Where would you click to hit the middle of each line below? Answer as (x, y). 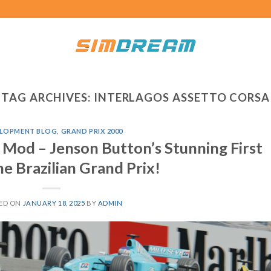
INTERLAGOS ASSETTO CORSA (181, 97)
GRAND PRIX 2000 (92, 131)
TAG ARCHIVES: (47, 97)
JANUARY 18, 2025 (54, 203)
